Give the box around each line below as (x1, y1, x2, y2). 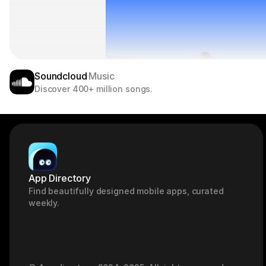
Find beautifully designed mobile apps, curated (28, 186, 224, 196)
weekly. (28, 198, 60, 208)
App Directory (28, 172, 91, 184)
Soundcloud (34, 70, 87, 82)
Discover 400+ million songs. (34, 84, 153, 94)
